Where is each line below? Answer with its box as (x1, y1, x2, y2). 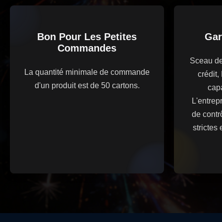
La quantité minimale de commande (24, 68, 150, 76)
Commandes (57, 43, 116, 54)
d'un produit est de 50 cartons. (34, 81, 140, 90)
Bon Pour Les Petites (37, 31, 137, 42)
